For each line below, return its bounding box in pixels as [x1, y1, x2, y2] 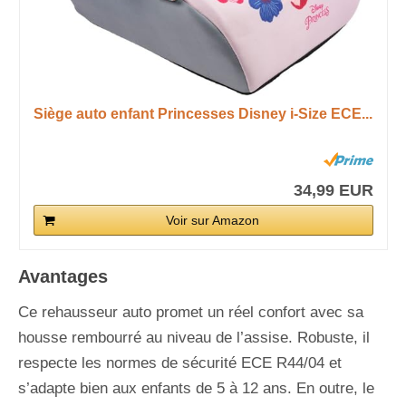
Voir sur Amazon [165, 212, 259, 227]
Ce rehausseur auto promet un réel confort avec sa [18, 303, 363, 321]
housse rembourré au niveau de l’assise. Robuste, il [18, 328, 370, 346]
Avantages [18, 266, 108, 286]
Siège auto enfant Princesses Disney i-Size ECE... [33, 105, 372, 121]
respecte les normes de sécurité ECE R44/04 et [18, 353, 342, 372]
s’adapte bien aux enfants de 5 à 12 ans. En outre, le [18, 379, 374, 397]
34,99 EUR [293, 180, 373, 199]
